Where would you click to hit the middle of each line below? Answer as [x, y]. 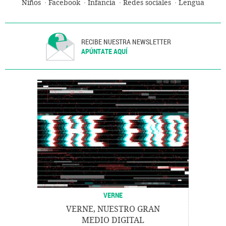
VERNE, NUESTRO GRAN [113, 209]
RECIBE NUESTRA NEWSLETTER [126, 42]
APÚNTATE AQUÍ [105, 51]
